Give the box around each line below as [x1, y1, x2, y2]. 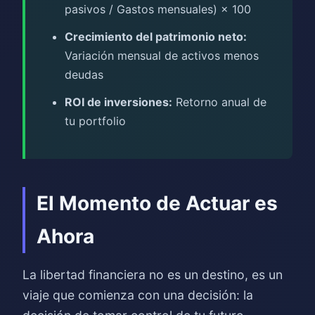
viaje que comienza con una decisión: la [22, 288, 253, 302]
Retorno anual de [172, 95, 266, 109]
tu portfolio [65, 114, 126, 128]
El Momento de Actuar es [37, 191, 278, 215]
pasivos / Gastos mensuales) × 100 [65, 2, 251, 16]
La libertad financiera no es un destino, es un [22, 267, 283, 282]
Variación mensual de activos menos [65, 49, 259, 63]
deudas [65, 67, 103, 82]
